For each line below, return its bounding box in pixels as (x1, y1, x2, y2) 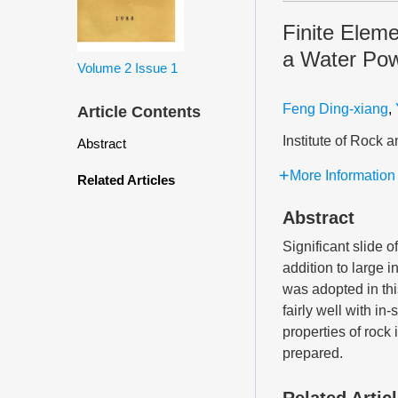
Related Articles (77, 171, 175, 187)
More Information (290, 168, 395, 183)
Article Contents (77, 102, 201, 121)
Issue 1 (135, 60, 178, 76)
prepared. (283, 346, 343, 361)
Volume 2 (77, 60, 131, 76)
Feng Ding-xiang (283, 101, 388, 116)
